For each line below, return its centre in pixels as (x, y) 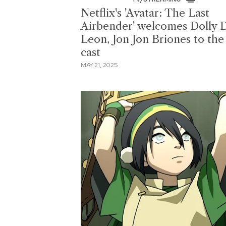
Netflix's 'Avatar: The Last (145, 13)
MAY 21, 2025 (99, 65)
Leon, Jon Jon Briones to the (152, 39)
